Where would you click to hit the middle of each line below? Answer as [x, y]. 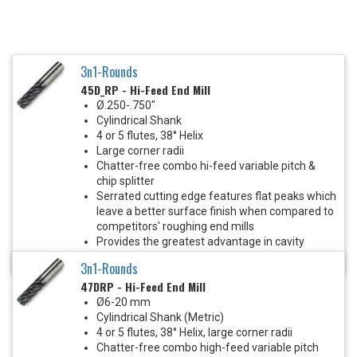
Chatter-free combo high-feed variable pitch [208, 348]
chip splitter [126, 181]
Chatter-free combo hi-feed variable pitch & [206, 166]
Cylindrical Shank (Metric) [160, 318]
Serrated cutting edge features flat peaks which [216, 196]
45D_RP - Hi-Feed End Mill [145, 90]
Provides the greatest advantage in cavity [200, 242]
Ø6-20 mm [124, 302]
